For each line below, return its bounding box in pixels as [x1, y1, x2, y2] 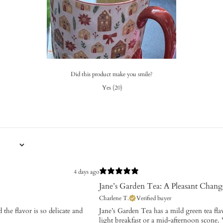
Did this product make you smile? [70, 70, 153, 78]
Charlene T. [99, 194, 129, 202]
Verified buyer [136, 194, 171, 202]
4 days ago [74, 168, 99, 176]
